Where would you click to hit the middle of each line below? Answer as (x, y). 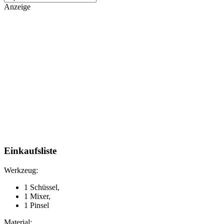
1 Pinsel (36, 205)
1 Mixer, (37, 196)
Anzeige (17, 6)
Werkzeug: (21, 170)
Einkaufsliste (30, 151)
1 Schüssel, (42, 187)
